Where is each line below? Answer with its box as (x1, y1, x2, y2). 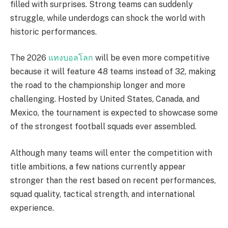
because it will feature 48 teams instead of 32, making (10, 67, 216, 77)
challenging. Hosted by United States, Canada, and (10, 94, 199, 104)
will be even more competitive (93, 53, 210, 63)
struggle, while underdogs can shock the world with (10, 13, 205, 23)
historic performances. (10, 26, 97, 37)
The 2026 (10, 53, 48, 63)
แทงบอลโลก (48, 53, 93, 63)
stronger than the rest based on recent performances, (10, 175, 216, 185)
